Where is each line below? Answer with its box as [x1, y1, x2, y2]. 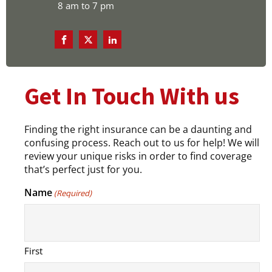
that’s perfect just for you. [24, 163, 142, 176]
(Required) [54, 188, 92, 199]
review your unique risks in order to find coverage [24, 149, 252, 163]
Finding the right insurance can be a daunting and [24, 123, 252, 136]
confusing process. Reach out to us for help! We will [24, 136, 259, 149]
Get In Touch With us [24, 81, 239, 111]
